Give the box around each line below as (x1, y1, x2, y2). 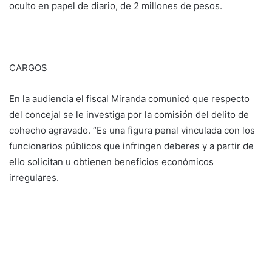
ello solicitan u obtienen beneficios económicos (9, 156, 214, 168)
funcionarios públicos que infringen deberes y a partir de (9, 140, 254, 152)
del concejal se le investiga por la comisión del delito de (9, 109, 249, 121)
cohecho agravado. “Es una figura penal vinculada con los (9, 124, 255, 137)
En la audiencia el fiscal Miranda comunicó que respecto (9, 93, 250, 105)
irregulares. (9, 172, 59, 184)
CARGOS (9, 62, 47, 74)
